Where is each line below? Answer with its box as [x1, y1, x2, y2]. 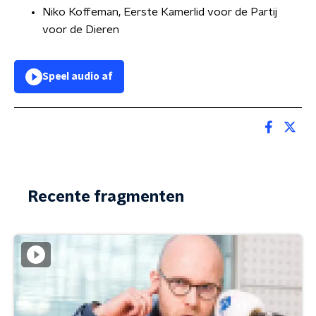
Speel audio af [42, 72, 113, 82]
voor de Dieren [42, 24, 119, 35]
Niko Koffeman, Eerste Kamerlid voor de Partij [42, 6, 277, 18]
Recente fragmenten [28, 189, 184, 205]
